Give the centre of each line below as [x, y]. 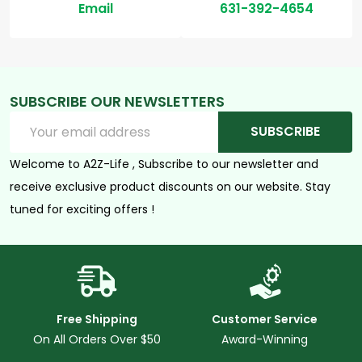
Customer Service [265, 319]
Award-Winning [265, 339]
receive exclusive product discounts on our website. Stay [170, 186]
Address [36, 140]
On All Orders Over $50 [97, 339]
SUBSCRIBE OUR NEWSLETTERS [117, 101]
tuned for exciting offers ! [82, 209]
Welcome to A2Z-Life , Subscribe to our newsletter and [164, 164]
